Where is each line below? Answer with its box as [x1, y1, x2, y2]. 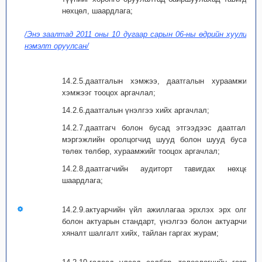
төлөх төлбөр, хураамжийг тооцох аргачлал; [62, 147, 220, 156]
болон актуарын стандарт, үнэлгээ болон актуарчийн [62, 217, 255, 226]
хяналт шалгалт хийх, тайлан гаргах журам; [62, 229, 219, 237]
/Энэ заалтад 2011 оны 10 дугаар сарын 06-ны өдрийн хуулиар [25, 30, 255, 39]
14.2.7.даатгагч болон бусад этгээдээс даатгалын [62, 123, 255, 132]
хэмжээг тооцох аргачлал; [62, 88, 156, 97]
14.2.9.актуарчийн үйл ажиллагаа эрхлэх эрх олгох [62, 205, 255, 214]
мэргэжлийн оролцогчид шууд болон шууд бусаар [62, 135, 255, 144]
